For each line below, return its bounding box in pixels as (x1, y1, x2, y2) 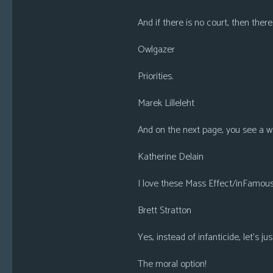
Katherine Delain (137, 149, 204, 165)
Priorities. (137, 68, 173, 85)
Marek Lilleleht (137, 95, 194, 112)
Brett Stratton (137, 202, 191, 219)
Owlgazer (137, 41, 175, 58)
